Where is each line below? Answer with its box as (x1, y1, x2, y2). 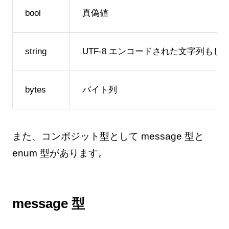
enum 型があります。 (12, 148, 108, 159)
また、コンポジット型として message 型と (12, 131, 204, 142)
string (25, 47, 47, 57)
